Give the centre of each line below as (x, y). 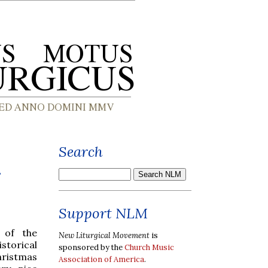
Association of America (101, 259)
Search (81, 152)
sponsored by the (92, 247)
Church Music (149, 247)
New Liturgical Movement (104, 235)
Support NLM (103, 213)
